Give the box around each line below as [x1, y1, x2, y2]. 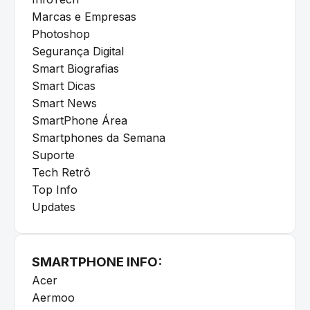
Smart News [32, 95, 97, 110]
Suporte [32, 147, 75, 162]
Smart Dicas [32, 78, 95, 93]
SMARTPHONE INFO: [32, 253, 162, 270]
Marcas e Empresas [32, 9, 136, 24]
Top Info [32, 182, 77, 197]
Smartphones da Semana [32, 130, 165, 145]
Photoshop [32, 26, 90, 41]
